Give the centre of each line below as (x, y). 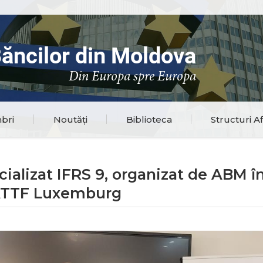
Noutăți (70, 119)
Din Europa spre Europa (132, 77)
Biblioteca (149, 119)
